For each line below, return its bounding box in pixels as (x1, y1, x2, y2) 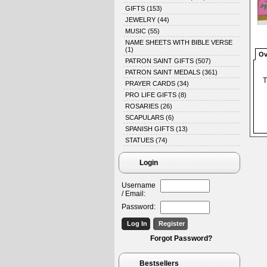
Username (122, 181, 156, 190)
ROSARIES (125, 103, 160, 110)
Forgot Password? (150, 234, 212, 243)
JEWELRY (125, 16, 157, 23)
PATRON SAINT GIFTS (125, 57, 195, 64)
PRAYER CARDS (125, 80, 177, 87)
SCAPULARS (125, 114, 166, 121)
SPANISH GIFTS (125, 125, 176, 132)
